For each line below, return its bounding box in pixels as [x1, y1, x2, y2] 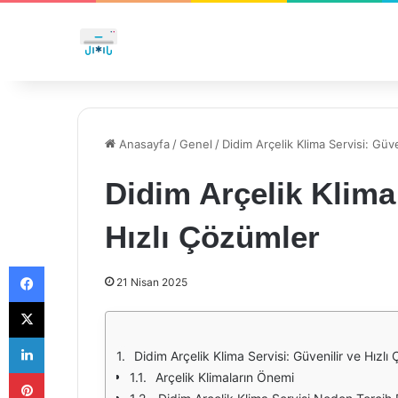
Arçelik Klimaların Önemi [155, 370, 294, 385]
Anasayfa [115, 137, 170, 151]
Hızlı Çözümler [105, 219, 320, 254]
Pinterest [44, 365, 94, 379]
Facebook [44, 259, 98, 273]
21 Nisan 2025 [116, 275, 187, 289]
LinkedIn [44, 330, 90, 344]
